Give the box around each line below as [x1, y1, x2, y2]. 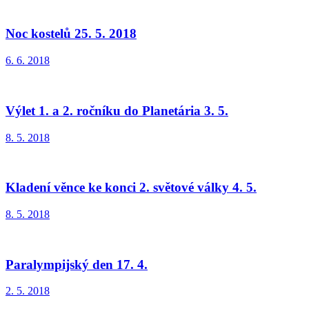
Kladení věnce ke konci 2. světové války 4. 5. [6, 180, 257, 195]
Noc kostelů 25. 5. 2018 [6, 26, 137, 41]
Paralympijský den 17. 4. [6, 257, 148, 272]
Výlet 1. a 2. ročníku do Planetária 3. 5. [6, 103, 228, 118]
